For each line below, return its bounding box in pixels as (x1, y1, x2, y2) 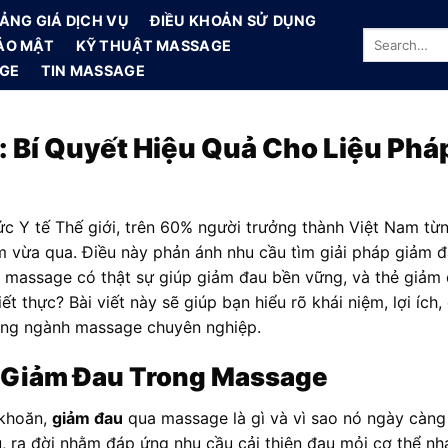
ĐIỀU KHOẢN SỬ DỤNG (150, 11, 317, 29)
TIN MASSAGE (40, 61, 145, 79)
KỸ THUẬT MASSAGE (75, 36, 232, 54)
